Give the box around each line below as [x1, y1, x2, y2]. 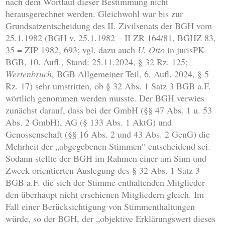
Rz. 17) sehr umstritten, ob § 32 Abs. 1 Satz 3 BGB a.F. [6, 80, 211, 92]
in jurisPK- [165, 44, 207, 56]
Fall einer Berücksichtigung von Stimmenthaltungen [6, 200, 195, 213]
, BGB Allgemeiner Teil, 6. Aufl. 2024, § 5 [52, 68, 209, 80]
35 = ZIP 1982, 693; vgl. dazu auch [6, 44, 138, 56]
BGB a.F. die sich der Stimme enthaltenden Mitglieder [6, 176, 205, 189]
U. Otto [138, 44, 165, 56]
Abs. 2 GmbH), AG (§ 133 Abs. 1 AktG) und [6, 116, 172, 129]
